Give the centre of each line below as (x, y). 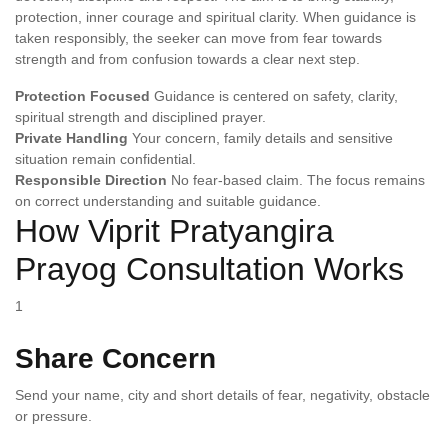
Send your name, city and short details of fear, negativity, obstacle (222, 395)
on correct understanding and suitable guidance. (168, 201)
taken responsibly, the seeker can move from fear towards (198, 38)
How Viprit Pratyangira (174, 231)
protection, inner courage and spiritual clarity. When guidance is (215, 17)
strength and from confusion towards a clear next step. (187, 59)
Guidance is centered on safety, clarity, (276, 96)
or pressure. (53, 416)
